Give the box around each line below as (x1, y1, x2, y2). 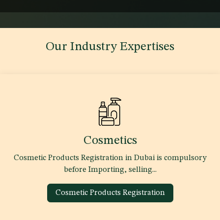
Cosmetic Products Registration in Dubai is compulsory (13, 154, 207, 162)
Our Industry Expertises (46, 40, 174, 53)
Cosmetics (83, 134, 137, 147)
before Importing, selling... (63, 165, 157, 174)
